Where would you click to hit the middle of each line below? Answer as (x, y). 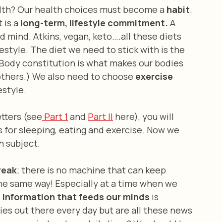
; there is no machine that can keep (92, 170)
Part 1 (55, 116)
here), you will (144, 116)
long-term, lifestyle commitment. (95, 23)
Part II (100, 116)
